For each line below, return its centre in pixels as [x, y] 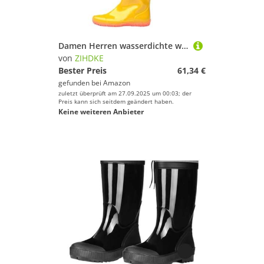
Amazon [117, 83]
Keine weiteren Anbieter [101, 112]
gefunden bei [81, 83]
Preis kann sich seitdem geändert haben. [116, 101]
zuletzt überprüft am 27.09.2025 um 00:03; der [125, 93]
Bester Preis [82, 70]
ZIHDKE [89, 58]
